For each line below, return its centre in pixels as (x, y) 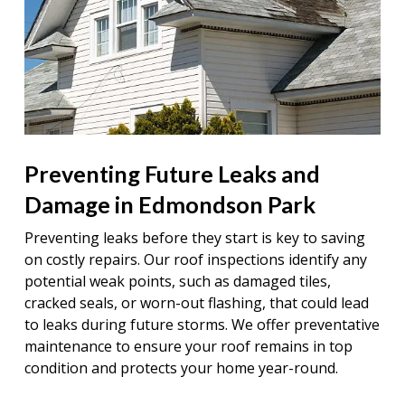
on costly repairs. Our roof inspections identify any (195, 260)
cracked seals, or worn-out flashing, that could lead (196, 303)
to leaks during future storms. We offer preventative (202, 325)
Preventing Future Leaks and (172, 174)
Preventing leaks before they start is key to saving (194, 238)
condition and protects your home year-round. (181, 368)
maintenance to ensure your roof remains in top (188, 347)
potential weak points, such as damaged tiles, (177, 282)
